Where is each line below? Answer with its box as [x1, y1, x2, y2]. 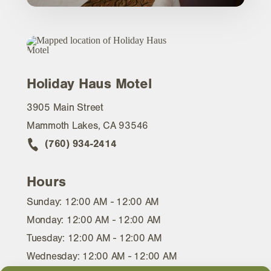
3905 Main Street [27, 102, 103, 114]
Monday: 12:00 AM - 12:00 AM [27, 214, 162, 226]
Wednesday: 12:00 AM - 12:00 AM [27, 250, 177, 262]
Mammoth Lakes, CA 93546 [27, 120, 149, 132]
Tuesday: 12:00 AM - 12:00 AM [27, 232, 162, 244]
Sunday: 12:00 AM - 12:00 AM [27, 195, 160, 207]
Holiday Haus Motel [27, 75, 152, 92]
